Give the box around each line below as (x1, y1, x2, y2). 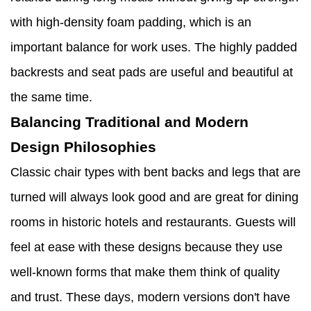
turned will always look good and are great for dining (10, 190, 299, 205)
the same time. (10, 90, 92, 105)
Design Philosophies (10, 139, 156, 155)
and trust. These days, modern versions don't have (10, 290, 290, 305)
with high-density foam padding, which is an (10, 15, 251, 30)
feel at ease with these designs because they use (10, 240, 283, 255)
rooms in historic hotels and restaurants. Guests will (10, 215, 296, 230)
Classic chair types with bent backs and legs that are (10, 165, 301, 180)
